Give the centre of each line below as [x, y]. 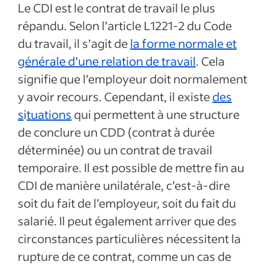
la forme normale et [183, 43]
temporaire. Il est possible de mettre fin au [131, 167]
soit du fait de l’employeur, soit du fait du [127, 203]
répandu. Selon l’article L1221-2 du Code [125, 25]
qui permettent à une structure [156, 114]
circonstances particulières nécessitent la [129, 238]
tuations [49, 114]
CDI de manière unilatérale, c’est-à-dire [124, 185]
